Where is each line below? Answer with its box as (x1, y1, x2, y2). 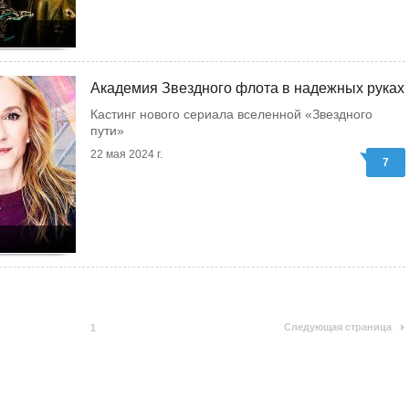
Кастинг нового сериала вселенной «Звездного (90, 107, 372, 121)
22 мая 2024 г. (90, 148, 163, 161)
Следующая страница (284, 321, 392, 332)
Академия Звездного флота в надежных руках (90, 80, 404, 96)
